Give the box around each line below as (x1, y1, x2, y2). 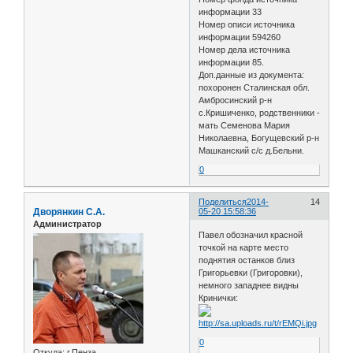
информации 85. (199, 58, 265, 68)
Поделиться (199, 197, 247, 207)
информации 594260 (199, 32, 284, 43)
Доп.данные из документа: (199, 70, 305, 80)
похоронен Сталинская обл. (199, 83, 310, 93)
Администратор (33, 219, 102, 229)
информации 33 (199, 7, 265, 17)
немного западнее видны (199, 280, 299, 290)
